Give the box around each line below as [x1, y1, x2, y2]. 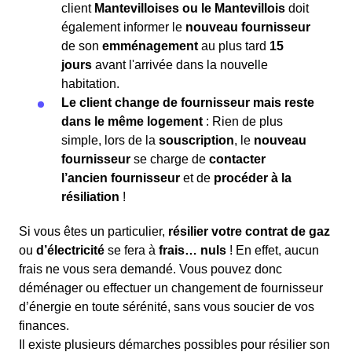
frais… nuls [159, 244, 226, 258]
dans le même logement [61, 115, 203, 129]
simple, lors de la [61, 134, 159, 148]
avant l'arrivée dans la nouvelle [92, 58, 268, 72]
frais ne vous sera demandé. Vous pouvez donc [19, 262, 282, 277]
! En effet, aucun [226, 244, 319, 258]
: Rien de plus [203, 115, 283, 129]
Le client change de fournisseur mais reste [61, 96, 314, 110]
